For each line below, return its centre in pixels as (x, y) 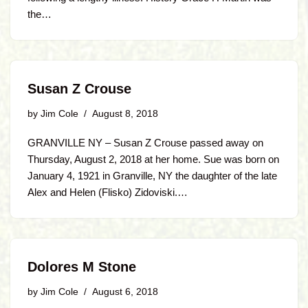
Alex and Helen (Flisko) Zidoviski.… (109, 192)
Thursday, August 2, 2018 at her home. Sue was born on (153, 159)
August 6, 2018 (125, 292)
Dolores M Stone (82, 267)
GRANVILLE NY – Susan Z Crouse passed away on (145, 143)
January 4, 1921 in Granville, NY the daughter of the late (152, 176)
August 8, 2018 (125, 114)
